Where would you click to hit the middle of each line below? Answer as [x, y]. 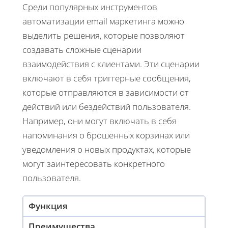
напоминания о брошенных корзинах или [106, 135]
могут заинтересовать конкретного [94, 164]
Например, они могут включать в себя [99, 121]
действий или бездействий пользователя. [107, 107]
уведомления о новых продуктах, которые [107, 150]
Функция [48, 206]
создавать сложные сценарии [82, 50]
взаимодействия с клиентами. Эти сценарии [111, 64]
